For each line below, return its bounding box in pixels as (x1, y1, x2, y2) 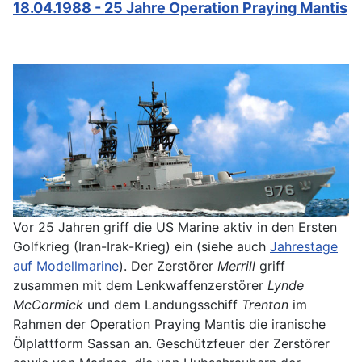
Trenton (242, 297, 288, 314)
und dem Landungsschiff (83, 297, 242, 314)
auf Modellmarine (13, 258, 119, 275)
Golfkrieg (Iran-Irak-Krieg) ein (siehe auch (13, 238, 270, 255)
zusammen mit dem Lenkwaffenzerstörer (13, 277, 267, 294)
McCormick (13, 297, 83, 314)
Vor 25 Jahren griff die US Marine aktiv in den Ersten (13, 219, 337, 236)
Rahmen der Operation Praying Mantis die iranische (13, 316, 326, 333)
